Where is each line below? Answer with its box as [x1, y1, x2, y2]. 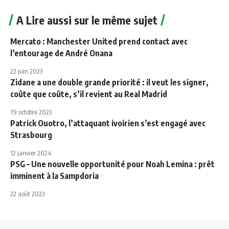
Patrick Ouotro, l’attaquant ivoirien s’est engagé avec [10, 118, 205, 129]
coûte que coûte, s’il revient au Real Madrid [10, 89, 167, 100]
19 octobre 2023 [10, 108, 52, 117]
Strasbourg [10, 130, 52, 141]
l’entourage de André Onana [10, 48, 112, 59]
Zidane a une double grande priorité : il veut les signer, [10, 77, 209, 88]
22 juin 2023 [10, 67, 42, 76]
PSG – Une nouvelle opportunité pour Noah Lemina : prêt [10, 159, 215, 170]
